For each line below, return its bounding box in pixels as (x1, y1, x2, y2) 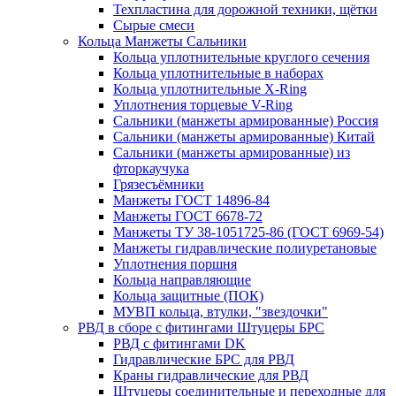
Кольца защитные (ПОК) (113, 288, 263, 303)
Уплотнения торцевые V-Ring (113, 97, 293, 112)
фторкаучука (113, 161, 189, 176)
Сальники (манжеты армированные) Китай (113, 129, 375, 144)
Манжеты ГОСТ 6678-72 (113, 209, 263, 224)
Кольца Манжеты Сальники (78, 34, 247, 49)
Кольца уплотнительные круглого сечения (113, 49, 369, 65)
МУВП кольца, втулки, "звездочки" (113, 304, 328, 319)
